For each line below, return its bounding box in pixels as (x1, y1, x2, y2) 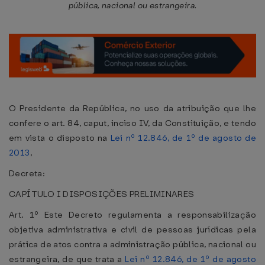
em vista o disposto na (9, 132, 111, 144)
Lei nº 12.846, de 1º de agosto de (110, 132, 256, 144)
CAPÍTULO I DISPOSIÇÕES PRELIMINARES (9, 188, 195, 200)
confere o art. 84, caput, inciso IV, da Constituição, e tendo (9, 117, 256, 129)
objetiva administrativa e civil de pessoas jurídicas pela (9, 224, 256, 235)
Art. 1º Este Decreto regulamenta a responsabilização (9, 209, 256, 221)
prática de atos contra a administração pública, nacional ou (9, 238, 257, 250)
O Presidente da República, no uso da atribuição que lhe (9, 102, 256, 114)
